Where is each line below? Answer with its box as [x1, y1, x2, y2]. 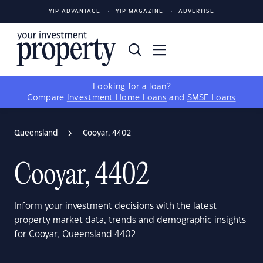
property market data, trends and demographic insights [14, 216, 246, 225]
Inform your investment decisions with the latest [14, 202, 217, 211]
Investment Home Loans [66, 94, 167, 102]
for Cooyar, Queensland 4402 [14, 230, 136, 239]
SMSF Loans [187, 94, 236, 102]
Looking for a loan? [93, 83, 170, 91]
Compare [27, 94, 67, 102]
